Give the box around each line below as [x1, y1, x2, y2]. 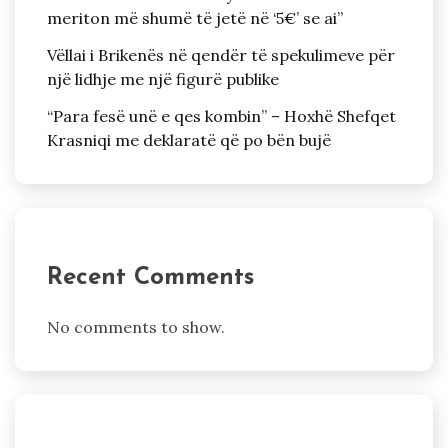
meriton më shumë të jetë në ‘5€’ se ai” [47, 8, 343, 29]
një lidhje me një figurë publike [47, 68, 279, 89]
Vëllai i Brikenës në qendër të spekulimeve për [47, 44, 395, 65]
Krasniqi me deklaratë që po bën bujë [47, 129, 331, 150]
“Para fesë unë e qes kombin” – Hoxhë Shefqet [47, 105, 396, 126]
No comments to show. [47, 317, 225, 338]
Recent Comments [47, 265, 254, 290]
